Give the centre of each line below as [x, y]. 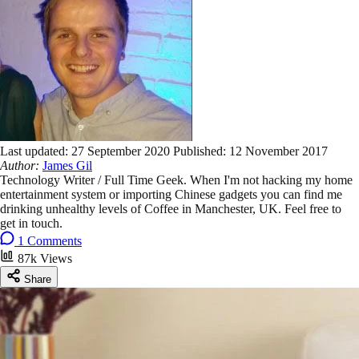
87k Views [45, 258]
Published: [201, 151]
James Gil [67, 165]
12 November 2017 [278, 151]
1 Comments [50, 240]
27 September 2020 [122, 151]
